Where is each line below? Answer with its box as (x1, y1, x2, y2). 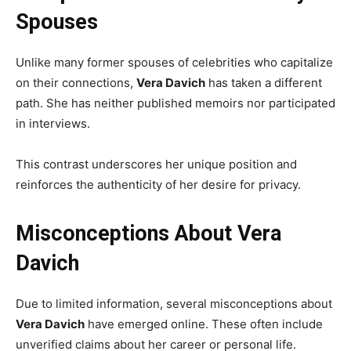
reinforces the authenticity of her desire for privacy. (16, 176, 301, 192)
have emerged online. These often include (85, 316, 323, 331)
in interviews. (16, 115, 90, 131)
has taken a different (205, 74, 322, 90)
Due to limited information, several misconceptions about (16, 295, 332, 311)
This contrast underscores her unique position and (16, 156, 297, 172)
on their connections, (16, 74, 136, 90)
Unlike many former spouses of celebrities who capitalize (16, 54, 333, 70)
